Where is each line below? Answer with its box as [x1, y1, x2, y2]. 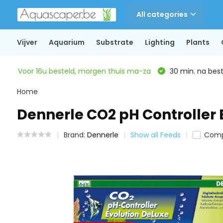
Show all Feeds [130, 130, 181, 140]
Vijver [16, 37, 37, 47]
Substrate [96, 37, 133, 47]
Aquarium [48, 37, 85, 47]
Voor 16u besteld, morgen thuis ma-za [17, 66, 151, 76]
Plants [186, 37, 210, 47]
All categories [136, 9, 188, 19]
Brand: [63, 130, 87, 140]
